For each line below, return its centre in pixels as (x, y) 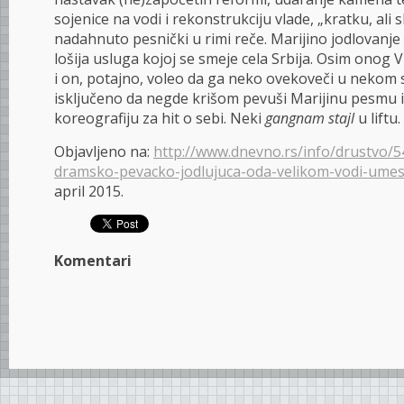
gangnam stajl (310, 118)
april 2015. (89, 191)
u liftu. (377, 118)
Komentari (93, 261)
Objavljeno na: (104, 151)
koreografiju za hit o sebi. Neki (160, 118)
